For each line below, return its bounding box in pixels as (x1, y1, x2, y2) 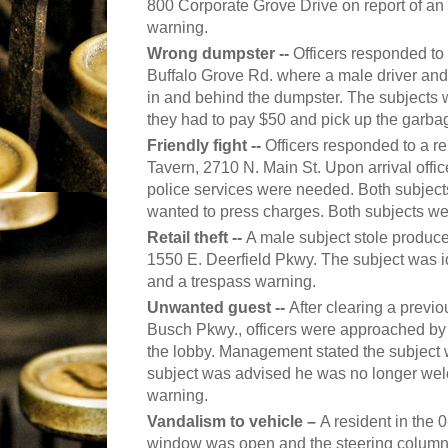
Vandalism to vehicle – (147, 413, 320, 431)
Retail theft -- (147, 229, 246, 247)
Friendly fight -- (147, 137, 265, 155)
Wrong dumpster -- (147, 45, 293, 63)
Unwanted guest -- (147, 299, 289, 317)
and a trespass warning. (147, 273, 316, 291)
